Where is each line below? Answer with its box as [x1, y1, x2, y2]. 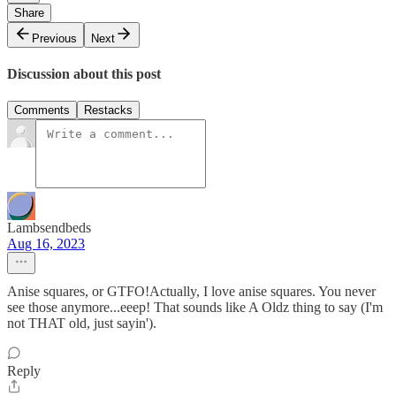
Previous [32, 31, 77, 45]
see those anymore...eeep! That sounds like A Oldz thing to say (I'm [7, 300, 383, 316]
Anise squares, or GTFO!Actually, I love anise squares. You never [7, 284, 376, 300]
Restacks [84, 103, 133, 118]
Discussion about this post [7, 65, 161, 81]
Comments [14, 103, 70, 118]
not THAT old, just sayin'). [7, 316, 156, 331]
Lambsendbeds [7, 220, 91, 236]
